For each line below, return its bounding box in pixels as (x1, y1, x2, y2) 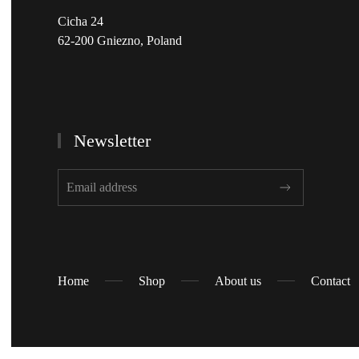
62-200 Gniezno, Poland (58, 33, 182, 47)
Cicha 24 (58, 14, 103, 28)
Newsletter (68, 130, 151, 151)
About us (215, 273, 261, 288)
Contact (311, 273, 350, 288)
